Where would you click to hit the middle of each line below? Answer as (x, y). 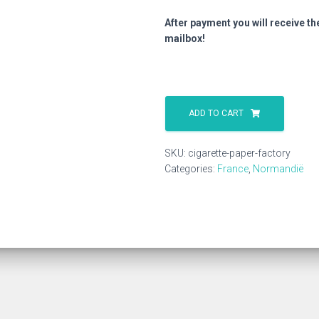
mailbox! (185, 38)
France (233, 169)
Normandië (278, 169)
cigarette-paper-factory (239, 153)
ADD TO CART (216, 113)
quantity (183, 143)
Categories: (191, 169)
